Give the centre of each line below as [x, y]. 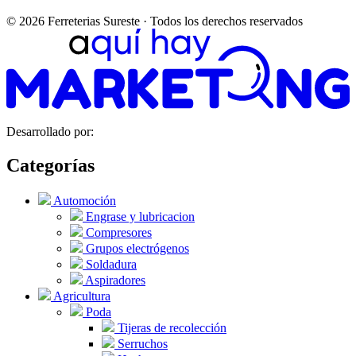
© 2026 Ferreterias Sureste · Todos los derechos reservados [155, 21]
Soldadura [110, 265]
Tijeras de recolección [170, 328]
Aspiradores [114, 281]
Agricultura [81, 296]
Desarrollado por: [52, 132]
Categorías [50, 166]
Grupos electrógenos [136, 249]
